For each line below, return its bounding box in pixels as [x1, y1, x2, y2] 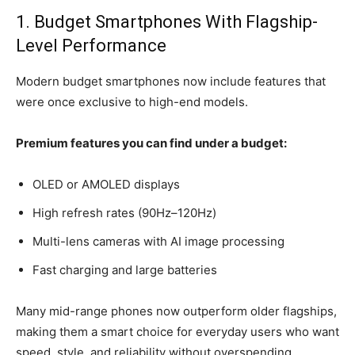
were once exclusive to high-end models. [16, 94, 248, 109]
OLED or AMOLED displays [32, 176, 180, 192]
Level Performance [16, 35, 166, 55]
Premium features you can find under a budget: [16, 135, 287, 151]
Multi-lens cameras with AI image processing [32, 233, 284, 249]
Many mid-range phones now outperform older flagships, [16, 303, 337, 319]
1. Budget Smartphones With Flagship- [16, 11, 318, 32]
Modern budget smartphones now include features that [16, 73, 326, 89]
